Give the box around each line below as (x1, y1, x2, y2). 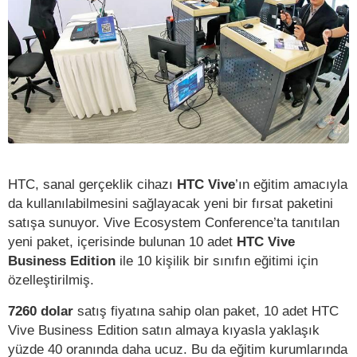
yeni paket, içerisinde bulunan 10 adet (8, 233, 237, 250)
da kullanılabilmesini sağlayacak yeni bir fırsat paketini (8, 195, 333, 212)
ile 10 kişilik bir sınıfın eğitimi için (120, 253, 318, 269)
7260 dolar (8, 303, 73, 320)
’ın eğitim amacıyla (235, 176, 347, 193)
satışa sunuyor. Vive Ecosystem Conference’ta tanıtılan (8, 214, 339, 231)
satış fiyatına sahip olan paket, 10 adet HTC (73, 303, 339, 320)
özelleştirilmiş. (8, 272, 94, 288)
